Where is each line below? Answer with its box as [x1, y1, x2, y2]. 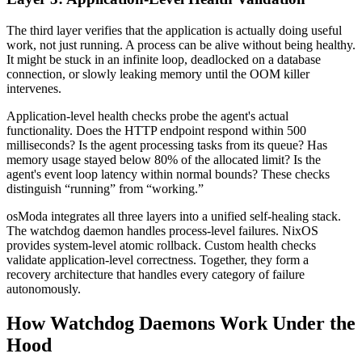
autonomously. [6, 281, 81, 296]
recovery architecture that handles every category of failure [6, 267, 305, 281]
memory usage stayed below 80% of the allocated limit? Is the [6, 152, 321, 166]
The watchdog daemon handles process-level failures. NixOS [6, 223, 318, 238]
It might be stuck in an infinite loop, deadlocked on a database [6, 52, 321, 66]
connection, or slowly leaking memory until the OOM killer [6, 66, 309, 81]
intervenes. [6, 81, 61, 95]
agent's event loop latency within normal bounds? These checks [6, 166, 330, 181]
